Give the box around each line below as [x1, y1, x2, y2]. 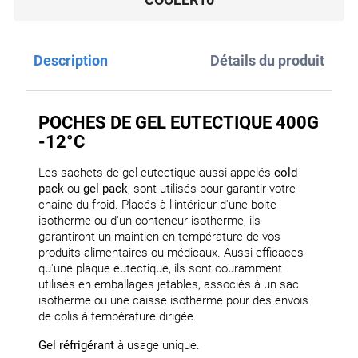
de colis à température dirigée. [38, 309, 197, 324]
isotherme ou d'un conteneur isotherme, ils [38, 213, 261, 229]
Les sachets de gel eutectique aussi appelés [38, 165, 274, 181]
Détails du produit [210, 52, 324, 70]
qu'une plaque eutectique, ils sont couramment [38, 261, 282, 276]
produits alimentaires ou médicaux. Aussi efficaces [38, 245, 304, 261]
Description [34, 52, 108, 70]
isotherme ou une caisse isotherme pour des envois [38, 293, 308, 308]
